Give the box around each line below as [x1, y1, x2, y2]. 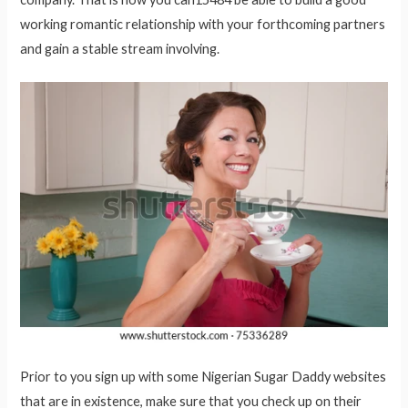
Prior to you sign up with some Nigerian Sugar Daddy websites [20, 369, 387, 385]
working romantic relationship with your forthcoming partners [20, 15, 386, 32]
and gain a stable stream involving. [20, 40, 220, 56]
